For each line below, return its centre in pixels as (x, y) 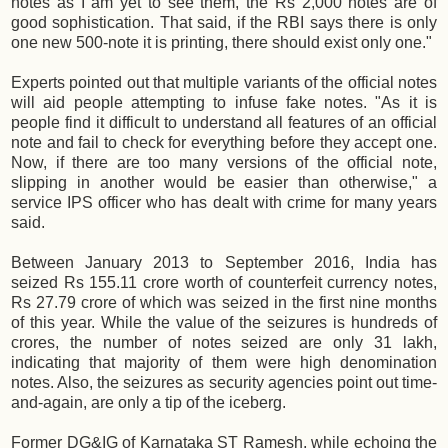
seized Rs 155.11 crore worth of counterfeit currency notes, (224, 283)
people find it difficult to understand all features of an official (224, 123)
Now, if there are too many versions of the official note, (224, 163)
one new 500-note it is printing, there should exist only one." (221, 43)
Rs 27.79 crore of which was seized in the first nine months (224, 303)
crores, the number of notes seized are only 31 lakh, (224, 343)
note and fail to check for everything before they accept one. (224, 143)
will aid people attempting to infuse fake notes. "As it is (224, 103)
